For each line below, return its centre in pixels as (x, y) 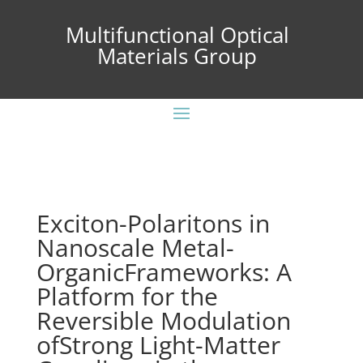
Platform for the (127, 296)
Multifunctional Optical (177, 35)
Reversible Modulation (163, 320)
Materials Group (177, 56)
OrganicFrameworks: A (164, 272)
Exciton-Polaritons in (153, 223)
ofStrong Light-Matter (158, 345)
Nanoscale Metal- (135, 248)
